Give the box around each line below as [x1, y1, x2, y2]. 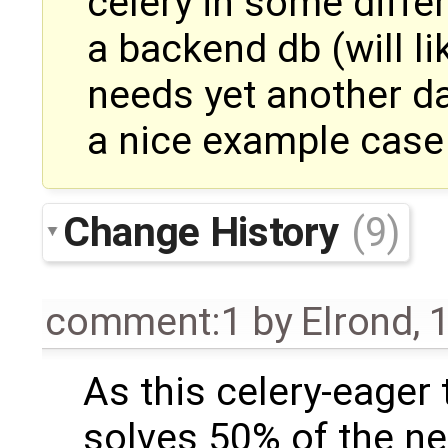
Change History [63, 207, 348, 256]
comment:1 [45, 298, 243, 345]
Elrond [301, 298, 413, 345]
